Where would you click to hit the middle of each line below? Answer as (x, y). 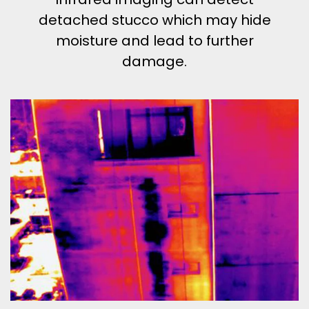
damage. (154, 62)
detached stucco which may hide (154, 20)
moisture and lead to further (154, 41)
